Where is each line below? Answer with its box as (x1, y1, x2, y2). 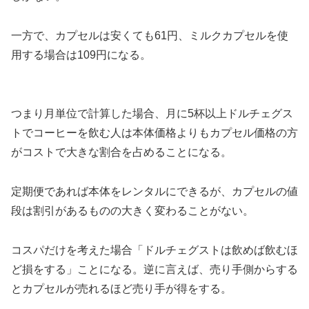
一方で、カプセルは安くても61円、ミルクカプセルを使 (11, 29, 288, 41)
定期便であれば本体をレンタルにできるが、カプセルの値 (11, 186, 298, 198)
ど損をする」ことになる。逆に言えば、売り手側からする (11, 263, 298, 276)
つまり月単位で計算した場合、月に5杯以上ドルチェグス (11, 108, 293, 120)
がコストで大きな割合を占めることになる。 (11, 146, 232, 159)
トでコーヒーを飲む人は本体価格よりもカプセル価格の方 (11, 127, 298, 139)
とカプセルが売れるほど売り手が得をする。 (11, 283, 232, 295)
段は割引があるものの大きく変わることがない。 (11, 205, 254, 217)
